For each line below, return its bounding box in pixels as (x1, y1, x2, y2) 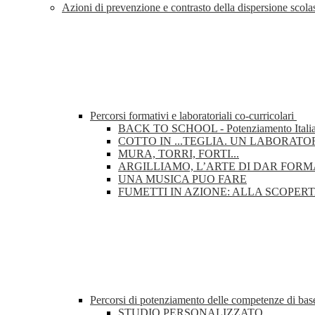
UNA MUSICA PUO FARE (118, 173, 247, 186)
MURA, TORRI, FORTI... (118, 148, 239, 160)
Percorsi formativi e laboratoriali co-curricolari (90, 110, 297, 122)
